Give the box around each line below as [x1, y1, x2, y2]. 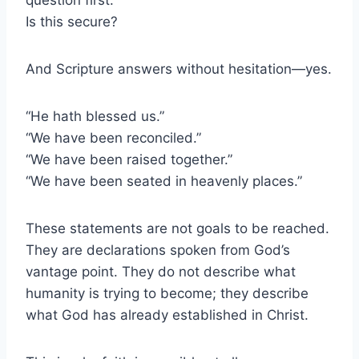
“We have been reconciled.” [26, 129, 201, 146]
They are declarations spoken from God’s [26, 241, 290, 258]
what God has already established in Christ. [26, 306, 309, 323]
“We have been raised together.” [26, 151, 232, 167]
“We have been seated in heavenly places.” [26, 172, 302, 189]
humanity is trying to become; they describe [26, 284, 309, 301]
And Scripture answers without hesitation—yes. [26, 60, 332, 77]
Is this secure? [26, 13, 118, 30]
